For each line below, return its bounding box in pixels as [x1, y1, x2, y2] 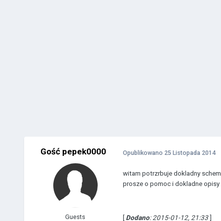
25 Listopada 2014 [164, 148, 216, 156]
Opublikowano [122, 148, 164, 156]
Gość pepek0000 [40, 147, 107, 157]
